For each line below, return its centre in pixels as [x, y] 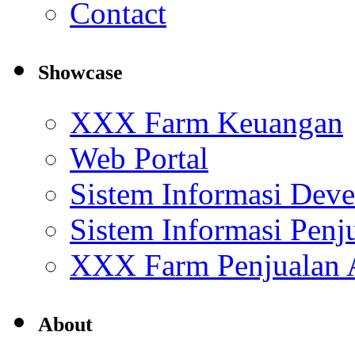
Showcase [80, 72]
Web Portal [139, 158]
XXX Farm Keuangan [206, 122]
